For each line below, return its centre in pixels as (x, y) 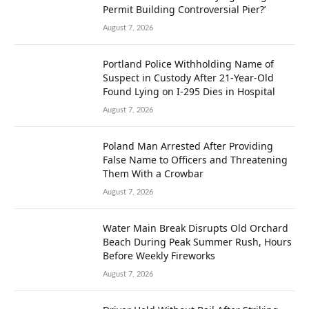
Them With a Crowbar (153, 173)
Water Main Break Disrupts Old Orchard (196, 228)
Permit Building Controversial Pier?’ (186, 9)
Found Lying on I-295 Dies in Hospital (189, 91)
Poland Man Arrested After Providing (188, 146)
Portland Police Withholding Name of (188, 63)
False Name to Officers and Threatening (195, 159)
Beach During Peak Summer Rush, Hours (197, 241)
